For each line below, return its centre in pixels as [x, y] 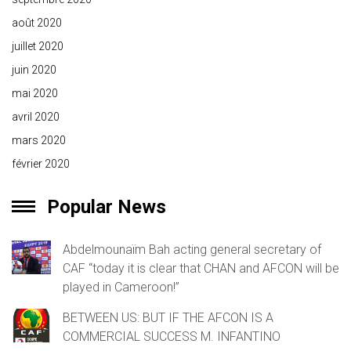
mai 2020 [35, 94]
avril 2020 [36, 117]
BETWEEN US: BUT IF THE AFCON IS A [168, 318]
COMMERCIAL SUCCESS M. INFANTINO [172, 337]
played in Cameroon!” [121, 288]
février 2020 [41, 164]
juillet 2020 [38, 47]
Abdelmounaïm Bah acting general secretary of [192, 250]
